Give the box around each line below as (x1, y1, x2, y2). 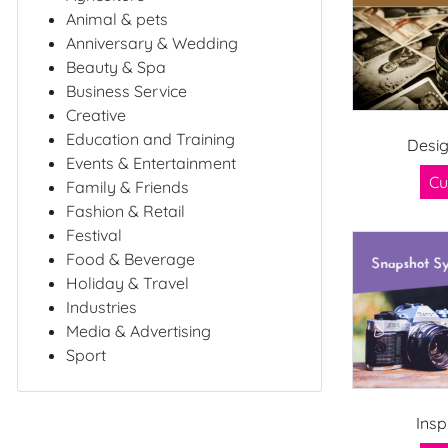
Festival (66, 224, 122, 245)
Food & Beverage (66, 248, 195, 269)
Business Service (66, 80, 187, 101)
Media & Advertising (66, 320, 211, 341)
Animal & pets (66, 8, 168, 29)
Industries (66, 296, 137, 317)
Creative (66, 104, 126, 125)
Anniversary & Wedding (66, 32, 238, 53)
